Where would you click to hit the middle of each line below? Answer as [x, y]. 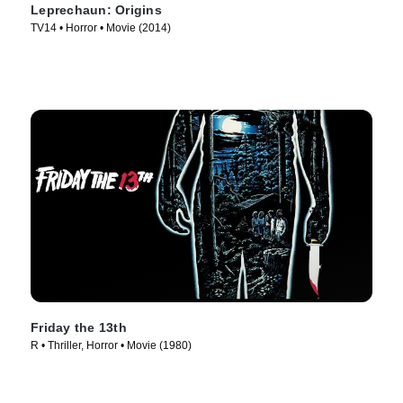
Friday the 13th [79, 328]
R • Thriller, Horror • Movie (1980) [111, 346]
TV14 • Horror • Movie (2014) [101, 28]
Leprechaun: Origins [96, 10]
